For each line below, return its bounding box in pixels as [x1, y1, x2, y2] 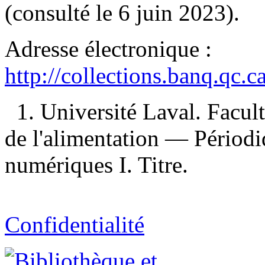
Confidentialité [5, 211, 144, 237]
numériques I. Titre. [5, 151, 188, 177]
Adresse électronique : [5, 35, 212, 62]
